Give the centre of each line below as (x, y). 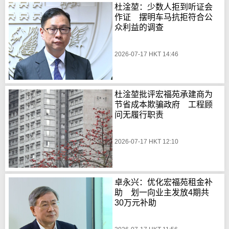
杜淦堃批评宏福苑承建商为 (164, 95)
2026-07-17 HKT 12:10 (147, 142)
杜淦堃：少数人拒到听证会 (164, 7)
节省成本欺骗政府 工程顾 (164, 105)
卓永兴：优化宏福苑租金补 (164, 182)
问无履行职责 (139, 115)
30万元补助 (136, 202)
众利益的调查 (139, 27)
